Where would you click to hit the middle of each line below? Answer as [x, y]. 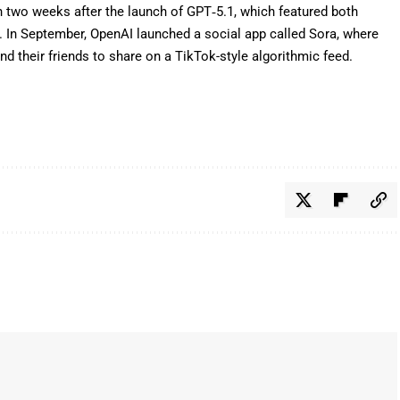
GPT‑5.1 [211, 11]
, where [358, 33]
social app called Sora [271, 33]
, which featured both [296, 11]
